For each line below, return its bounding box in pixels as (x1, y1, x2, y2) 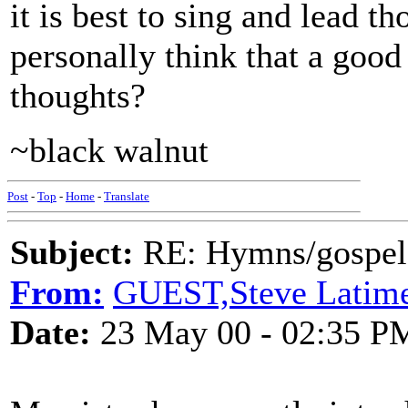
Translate (104, 189, 149, 203)
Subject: (10, 233, 134, 271)
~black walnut (10, 131, 209, 169)
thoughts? (10, 76, 146, 115)
